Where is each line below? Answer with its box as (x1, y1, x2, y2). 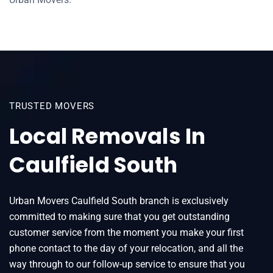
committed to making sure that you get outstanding (9, 211, 230, 222)
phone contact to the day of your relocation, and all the (9, 243, 243, 254)
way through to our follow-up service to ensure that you (9, 258, 245, 270)
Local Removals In (9, 121, 206, 151)
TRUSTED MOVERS (9, 101, 95, 112)
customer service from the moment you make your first (9, 227, 244, 238)
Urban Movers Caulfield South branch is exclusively (9, 195, 229, 207)
